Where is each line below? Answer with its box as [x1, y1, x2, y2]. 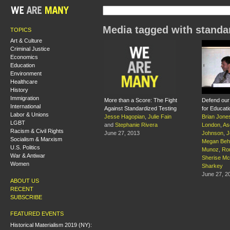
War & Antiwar [10, 152, 45, 159]
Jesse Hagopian [104, 113, 145, 120]
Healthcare [10, 79, 37, 85]
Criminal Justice [10, 46, 50, 52]
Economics [10, 54, 38, 60]
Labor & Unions [10, 111, 49, 118]
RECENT [10, 185, 33, 192]
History [10, 87, 28, 93]
